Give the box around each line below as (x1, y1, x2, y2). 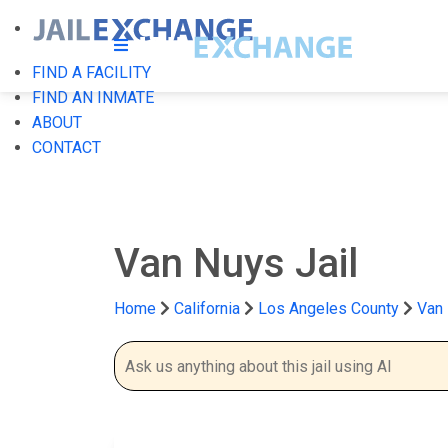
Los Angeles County (258, 299, 403, 318)
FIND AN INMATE (32, 88, 154, 107)
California (174, 299, 240, 318)
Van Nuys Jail (114, 240, 358, 287)
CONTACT (32, 138, 101, 157)
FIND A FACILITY (32, 63, 151, 82)
